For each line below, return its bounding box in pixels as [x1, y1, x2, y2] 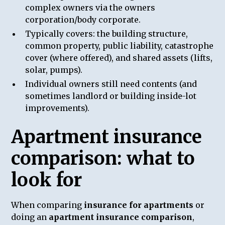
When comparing [11, 199, 84, 210]
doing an [11, 211, 49, 222]
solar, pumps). [25, 64, 83, 75]
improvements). [25, 102, 90, 113]
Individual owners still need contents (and [25, 78, 197, 89]
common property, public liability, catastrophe [25, 40, 214, 51]
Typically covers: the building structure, [25, 28, 188, 39]
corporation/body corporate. [25, 14, 141, 25]
